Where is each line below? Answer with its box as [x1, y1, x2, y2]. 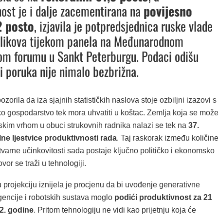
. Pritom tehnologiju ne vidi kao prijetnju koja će [33, 205, 196, 214]
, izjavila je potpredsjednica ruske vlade [34, 16, 213, 36]
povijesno [143, 1, 192, 20]
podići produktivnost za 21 [114, 193, 212, 201]
